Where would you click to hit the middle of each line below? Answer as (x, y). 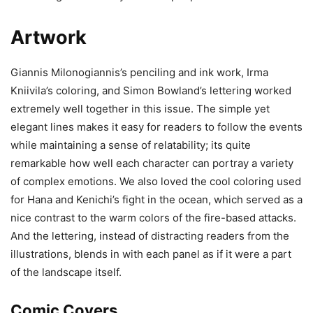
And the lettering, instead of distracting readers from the (150, 235)
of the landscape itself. (66, 272)
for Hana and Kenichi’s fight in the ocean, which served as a (156, 199)
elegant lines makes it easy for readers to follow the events (156, 126)
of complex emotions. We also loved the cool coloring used (156, 181)
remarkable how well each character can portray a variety (152, 163)
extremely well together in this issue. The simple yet (140, 108)
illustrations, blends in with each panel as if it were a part (151, 254)
